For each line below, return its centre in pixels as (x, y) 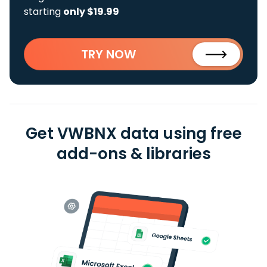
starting (44, 12)
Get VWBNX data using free (133, 133)
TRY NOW (108, 54)
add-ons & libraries (133, 154)
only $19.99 (91, 12)
